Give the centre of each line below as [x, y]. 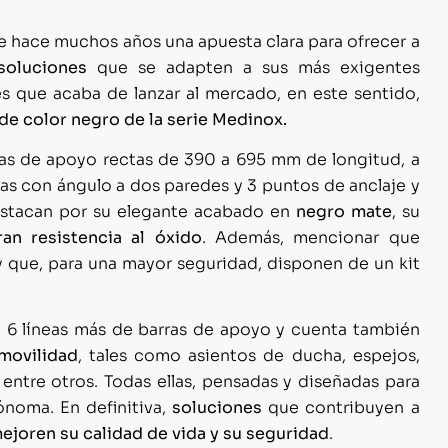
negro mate [343, 212]
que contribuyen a [341, 408]
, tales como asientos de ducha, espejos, [248, 356]
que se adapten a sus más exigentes [253, 67]
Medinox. [249, 119]
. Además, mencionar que [310, 238]
